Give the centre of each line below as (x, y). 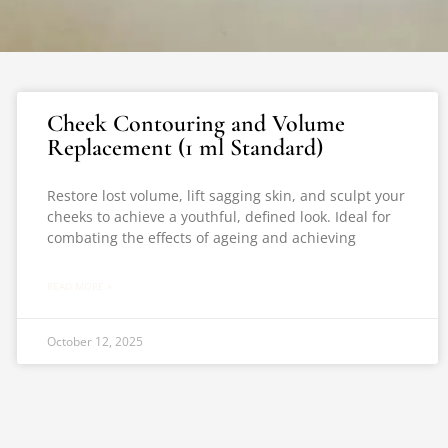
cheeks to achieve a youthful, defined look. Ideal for (218, 216)
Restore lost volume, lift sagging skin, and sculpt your (225, 195)
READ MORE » (79, 286)
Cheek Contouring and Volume (195, 123)
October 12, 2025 (94, 341)
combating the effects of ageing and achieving (201, 237)
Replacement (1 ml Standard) (184, 147)
